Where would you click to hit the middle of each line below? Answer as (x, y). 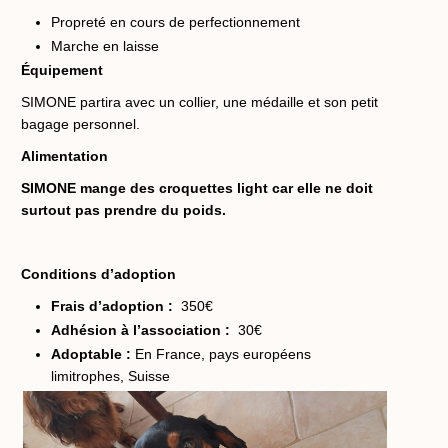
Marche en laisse (105, 45)
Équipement (62, 69)
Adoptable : (91, 353)
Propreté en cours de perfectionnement (175, 21)
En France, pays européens (221, 353)
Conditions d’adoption (98, 273)
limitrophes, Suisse (110, 375)
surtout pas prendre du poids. (123, 209)
